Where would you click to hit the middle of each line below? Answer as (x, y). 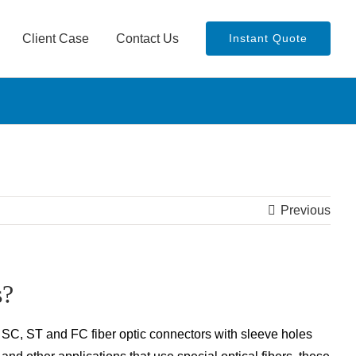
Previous (306, 210)
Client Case (56, 38)
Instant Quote (268, 38)
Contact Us (147, 38)
